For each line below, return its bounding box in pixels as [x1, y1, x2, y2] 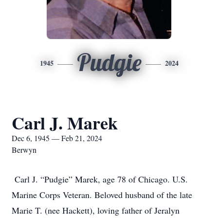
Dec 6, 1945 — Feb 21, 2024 [12, 133, 102, 143]
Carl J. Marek [12, 110, 118, 135]
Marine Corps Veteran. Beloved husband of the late [12, 189, 192, 200]
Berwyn [12, 145, 36, 155]
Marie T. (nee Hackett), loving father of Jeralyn [12, 204, 180, 216]
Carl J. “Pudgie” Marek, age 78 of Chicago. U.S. [12, 173, 188, 185]
